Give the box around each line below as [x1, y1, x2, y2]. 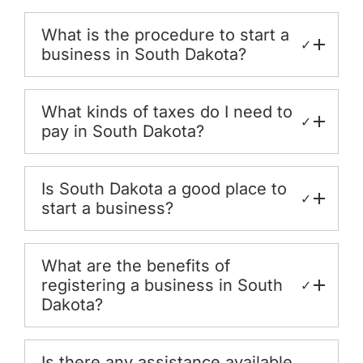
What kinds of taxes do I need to [41, 101, 293, 122]
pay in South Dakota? [41, 121, 204, 141]
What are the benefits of [41, 255, 230, 275]
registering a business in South [41, 275, 283, 295]
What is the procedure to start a [41, 24, 289, 45]
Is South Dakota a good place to [41, 178, 287, 199]
